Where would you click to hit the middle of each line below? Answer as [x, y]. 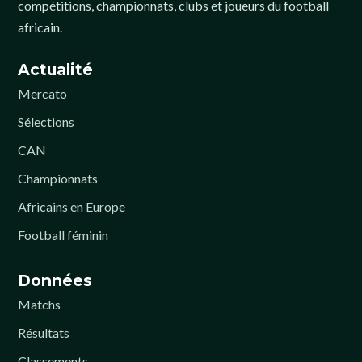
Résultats [44, 333]
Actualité [55, 69]
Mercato [42, 93]
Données [55, 280]
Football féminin [63, 235]
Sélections [46, 122]
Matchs [39, 304]
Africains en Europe [72, 206]
